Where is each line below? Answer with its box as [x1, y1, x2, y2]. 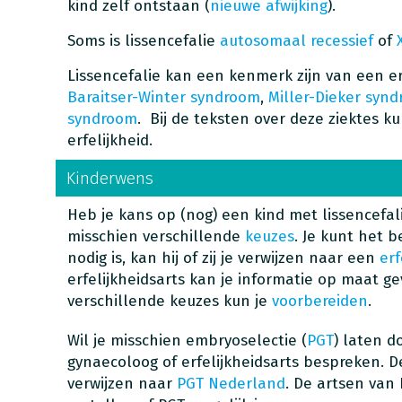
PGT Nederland [176, 374, 285, 393]
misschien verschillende [66, 227, 245, 246]
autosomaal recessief [219, 31, 373, 50]
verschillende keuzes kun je [66, 292, 272, 310]
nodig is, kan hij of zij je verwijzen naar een [66, 249, 380, 267]
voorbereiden [271, 292, 368, 310]
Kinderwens [66, 168, 153, 188]
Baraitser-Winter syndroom [66, 88, 260, 107]
